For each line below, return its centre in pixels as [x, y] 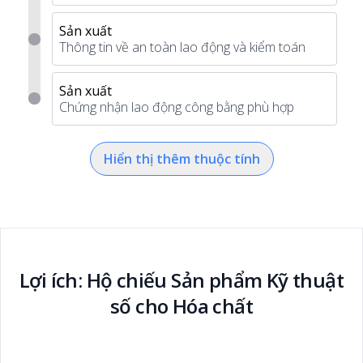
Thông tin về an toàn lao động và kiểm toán [182, 47]
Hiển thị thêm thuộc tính [181, 159]
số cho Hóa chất [181, 306]
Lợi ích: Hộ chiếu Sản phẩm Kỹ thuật [181, 280]
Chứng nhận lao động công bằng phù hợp [177, 107]
